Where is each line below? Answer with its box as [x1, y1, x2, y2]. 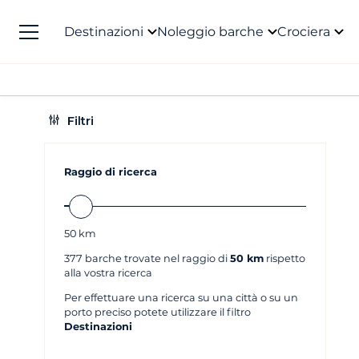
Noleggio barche [157, 23, 264, 39]
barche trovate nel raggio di [83, 252, 230, 264]
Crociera [277, 23, 330, 39]
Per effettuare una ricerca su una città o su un [64, 291, 298, 304]
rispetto [264, 252, 305, 264]
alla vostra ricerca [64, 266, 152, 279]
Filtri [64, 114, 94, 128]
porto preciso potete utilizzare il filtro [64, 305, 251, 318]
